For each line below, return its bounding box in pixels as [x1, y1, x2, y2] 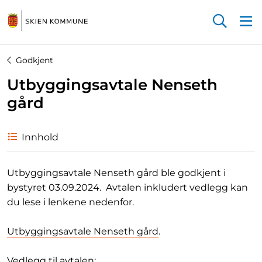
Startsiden [6, 33, 55, 44]
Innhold [22, 132, 58, 143]
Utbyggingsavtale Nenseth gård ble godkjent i [7, 167, 226, 178]
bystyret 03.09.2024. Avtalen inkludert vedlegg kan [7, 182, 248, 193]
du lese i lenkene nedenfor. [7, 196, 136, 208]
